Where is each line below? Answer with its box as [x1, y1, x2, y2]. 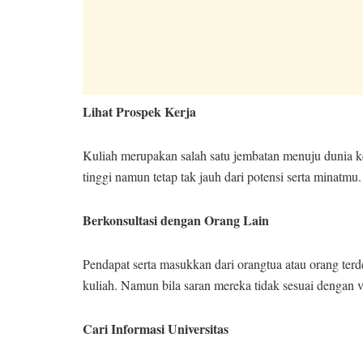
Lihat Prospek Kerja [83, 101, 196, 121]
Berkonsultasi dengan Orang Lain [83, 210, 269, 229]
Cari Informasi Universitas [83, 318, 228, 338]
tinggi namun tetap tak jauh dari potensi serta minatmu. [83, 167, 361, 185]
